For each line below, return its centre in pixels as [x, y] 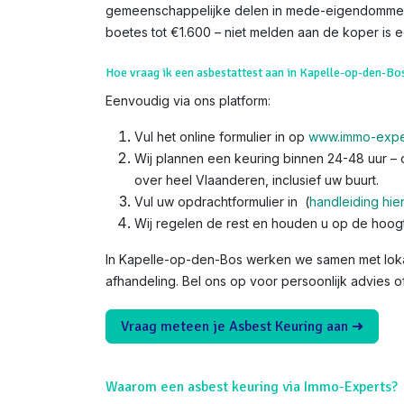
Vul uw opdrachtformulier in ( [222, 202]
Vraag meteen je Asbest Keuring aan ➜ [242, 327]
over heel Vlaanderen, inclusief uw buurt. [257, 180]
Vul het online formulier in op [221, 137]
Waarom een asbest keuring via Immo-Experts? [252, 387]
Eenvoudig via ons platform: [188, 101]
